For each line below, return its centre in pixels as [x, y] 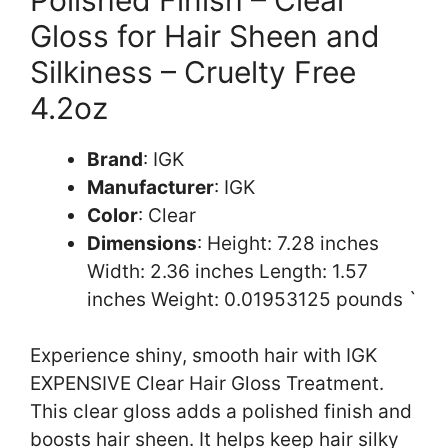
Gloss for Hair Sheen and [205, 35]
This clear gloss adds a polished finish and [221, 412]
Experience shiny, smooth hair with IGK [203, 356]
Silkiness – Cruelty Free [193, 71]
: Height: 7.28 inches [288, 243]
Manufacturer [150, 187]
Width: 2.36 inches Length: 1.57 [227, 271]
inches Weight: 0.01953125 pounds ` [252, 299]
